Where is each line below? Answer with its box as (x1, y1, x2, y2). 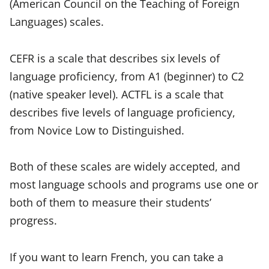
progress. (10, 213, 57, 228)
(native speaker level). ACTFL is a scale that (10, 86, 223, 101)
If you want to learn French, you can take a (10, 249, 223, 264)
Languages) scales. (10, 14, 104, 29)
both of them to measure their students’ (10, 195, 211, 210)
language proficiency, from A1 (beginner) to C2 (10, 68, 244, 83)
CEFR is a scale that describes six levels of (10, 50, 220, 65)
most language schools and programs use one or (10, 177, 258, 192)
